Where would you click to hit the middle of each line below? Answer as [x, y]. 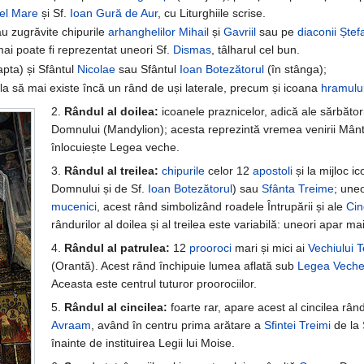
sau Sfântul [147, 69]
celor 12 [228, 171]
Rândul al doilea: [111, 112]
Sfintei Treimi [297, 325]
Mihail [193, 32]
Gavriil [239, 32]
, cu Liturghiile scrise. [211, 13]
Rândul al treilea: [111, 171]
